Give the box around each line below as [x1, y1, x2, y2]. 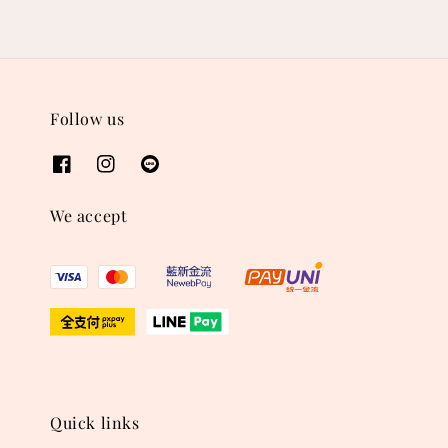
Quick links [50, 412, 140, 433]
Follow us [50, 108, 125, 130]
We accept [50, 204, 128, 226]
